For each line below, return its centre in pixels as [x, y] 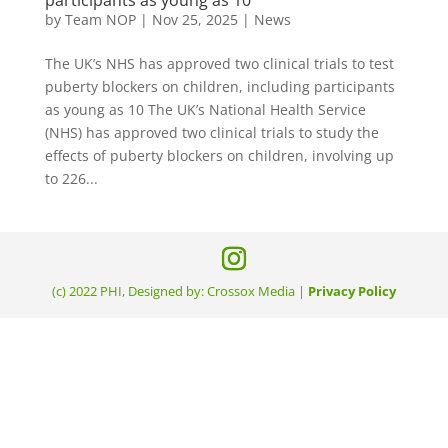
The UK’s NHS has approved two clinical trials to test [219, 63]
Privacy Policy [351, 290]
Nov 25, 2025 [194, 19]
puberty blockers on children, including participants [219, 86]
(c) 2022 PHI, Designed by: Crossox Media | [179, 290]
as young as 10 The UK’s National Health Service [205, 109]
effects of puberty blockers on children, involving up [219, 155]
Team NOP [100, 19]
